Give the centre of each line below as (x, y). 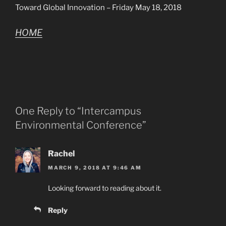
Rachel (61, 153)
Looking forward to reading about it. (105, 188)
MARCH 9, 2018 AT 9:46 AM (95, 168)
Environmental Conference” (81, 125)
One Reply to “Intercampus (78, 111)
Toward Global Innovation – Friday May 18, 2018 (98, 8)
